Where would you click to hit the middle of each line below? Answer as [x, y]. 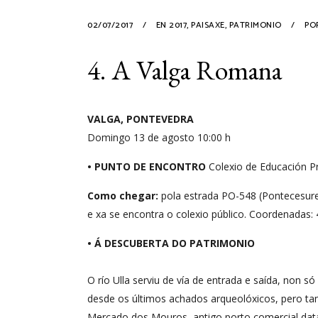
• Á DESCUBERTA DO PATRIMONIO [171, 243]
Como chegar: [123, 195]
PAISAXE [208, 25]
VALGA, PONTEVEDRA [141, 119]
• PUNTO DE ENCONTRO [147, 166]
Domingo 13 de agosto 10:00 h [159, 137]
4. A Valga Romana [185, 70]
